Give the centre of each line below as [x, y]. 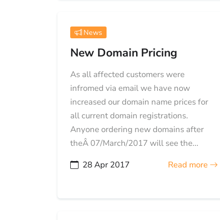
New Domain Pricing [124, 53]
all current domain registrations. [129, 116]
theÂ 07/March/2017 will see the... [134, 143]
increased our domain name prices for [139, 102]
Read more [189, 165]
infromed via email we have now [130, 88]
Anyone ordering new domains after [137, 130]
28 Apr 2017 [106, 165]
